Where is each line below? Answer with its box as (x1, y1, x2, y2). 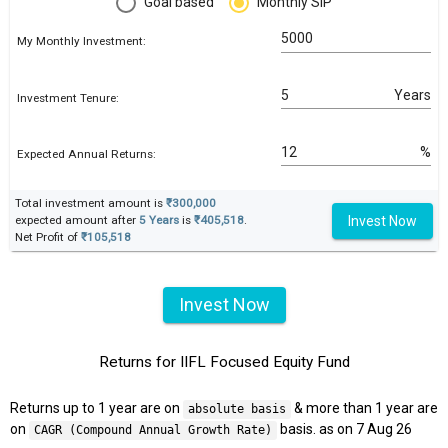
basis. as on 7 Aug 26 (276, 421, 412, 438)
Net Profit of (15, 230, 81, 245)
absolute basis (187, 402, 286, 417)
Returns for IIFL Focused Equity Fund (98, 353, 350, 372)
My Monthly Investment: (17, 34, 146, 49)
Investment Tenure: (17, 90, 119, 105)
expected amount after (15, 213, 139, 228)
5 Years (139, 213, 179, 228)
